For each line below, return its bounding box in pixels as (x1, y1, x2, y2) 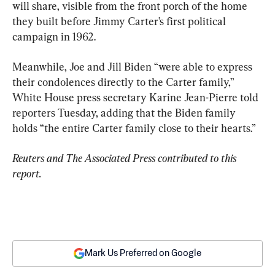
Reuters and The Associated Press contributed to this (12, 151, 239, 165)
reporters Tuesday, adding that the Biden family (12, 106, 238, 119)
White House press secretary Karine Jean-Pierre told (12, 90, 261, 104)
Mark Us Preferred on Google (85, 248, 201, 258)
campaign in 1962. (12, 29, 96, 43)
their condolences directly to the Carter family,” (12, 75, 236, 88)
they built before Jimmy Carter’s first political (12, 14, 228, 28)
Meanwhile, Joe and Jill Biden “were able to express (12, 60, 255, 73)
